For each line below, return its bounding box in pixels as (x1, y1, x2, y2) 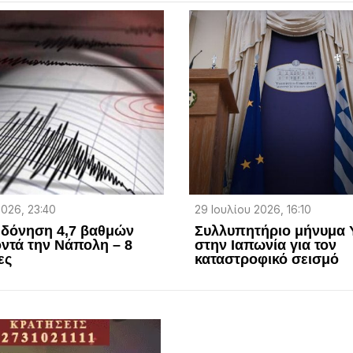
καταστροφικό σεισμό (195, 251, 340, 268)
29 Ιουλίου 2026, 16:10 (195, 203, 312, 217)
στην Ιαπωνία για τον (195, 237, 337, 254)
